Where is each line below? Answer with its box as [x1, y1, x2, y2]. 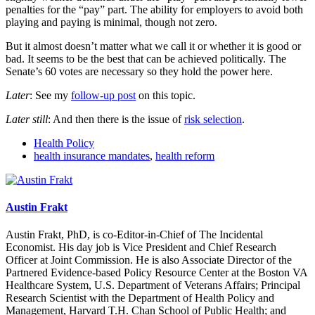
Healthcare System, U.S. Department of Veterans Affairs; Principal [6, 279, 300, 292]
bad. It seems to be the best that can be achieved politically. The [6, 52, 286, 65]
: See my [30, 89, 71, 101]
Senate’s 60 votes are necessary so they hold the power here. [6, 65, 273, 77]
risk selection [184, 112, 242, 125]
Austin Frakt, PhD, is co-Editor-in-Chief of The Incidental [6, 229, 263, 241]
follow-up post [71, 89, 136, 101]
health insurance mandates [34, 149, 150, 162]
